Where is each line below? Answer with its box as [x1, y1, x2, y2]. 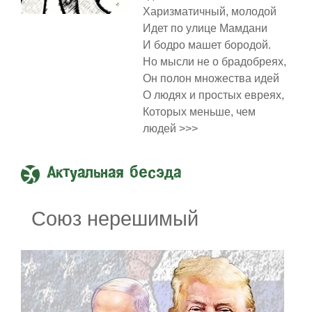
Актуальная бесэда [47, 164, 181, 182]
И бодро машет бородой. [142, 38, 271, 51]
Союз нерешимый [31, 206, 198, 230]
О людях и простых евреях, [142, 88, 284, 101]
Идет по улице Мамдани [142, 22, 267, 34]
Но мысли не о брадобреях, [142, 55, 286, 68]
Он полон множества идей [142, 72, 279, 84]
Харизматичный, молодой [142, 5, 276, 17]
